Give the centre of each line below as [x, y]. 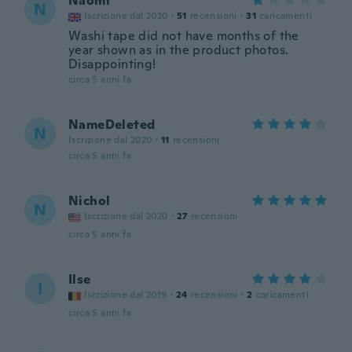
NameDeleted [112, 125]
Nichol [90, 201]
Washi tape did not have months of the [184, 36]
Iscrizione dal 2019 [126, 295]
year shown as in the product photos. [179, 50]
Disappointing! [112, 64]
